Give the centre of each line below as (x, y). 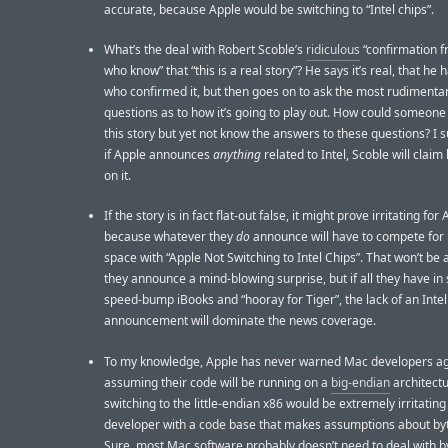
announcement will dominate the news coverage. (240, 321)
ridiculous (333, 50)
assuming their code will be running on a (217, 382)
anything (237, 155)
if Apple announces (158, 155)
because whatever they (170, 237)
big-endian (360, 382)
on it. (117, 176)
